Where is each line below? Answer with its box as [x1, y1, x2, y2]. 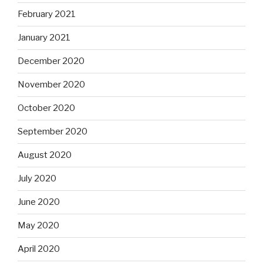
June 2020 [18, 197, 60, 208]
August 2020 [18, 150, 72, 161]
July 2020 [18, 173, 56, 184]
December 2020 [18, 56, 85, 67]
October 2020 [18, 103, 75, 114]
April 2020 [18, 244, 60, 255]
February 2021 [18, 9, 76, 20]
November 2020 [18, 79, 85, 90]
